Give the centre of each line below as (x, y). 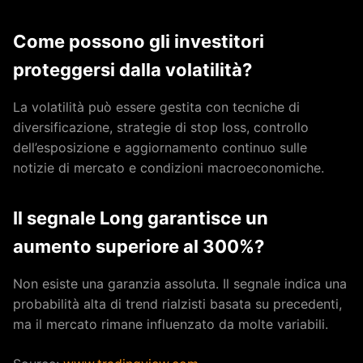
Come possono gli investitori (139, 41)
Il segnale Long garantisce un (141, 218)
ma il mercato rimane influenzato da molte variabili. (171, 324)
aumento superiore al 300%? (139, 246)
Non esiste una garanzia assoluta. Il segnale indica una (180, 284)
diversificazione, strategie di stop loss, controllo (161, 127)
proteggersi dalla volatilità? (132, 70)
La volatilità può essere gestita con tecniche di (156, 107)
